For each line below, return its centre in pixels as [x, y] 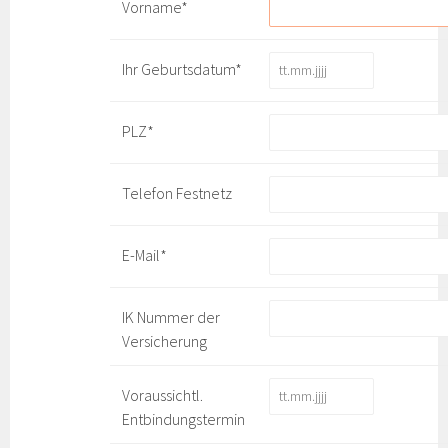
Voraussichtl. [163, 395]
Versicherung [165, 341]
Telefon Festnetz [177, 193]
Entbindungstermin [184, 419]
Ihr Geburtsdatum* [182, 69]
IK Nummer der [171, 317]
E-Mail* [145, 255]
